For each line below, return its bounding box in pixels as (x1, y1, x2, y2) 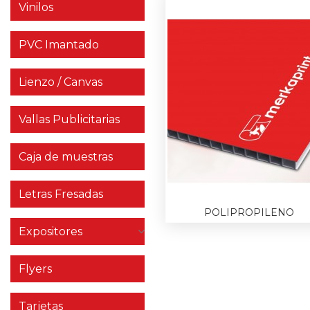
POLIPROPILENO (204, 206, 295, 219)
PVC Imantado (19, 38, 99, 51)
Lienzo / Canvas (19, 75, 102, 89)
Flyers (19, 262, 52, 275)
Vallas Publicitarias (19, 113, 120, 126)
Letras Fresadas (19, 188, 103, 201)
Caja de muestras (19, 150, 113, 163)
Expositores (19, 225, 82, 238)
